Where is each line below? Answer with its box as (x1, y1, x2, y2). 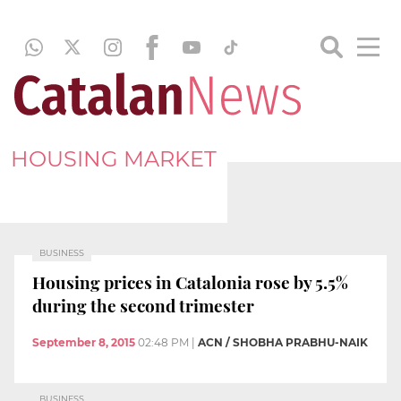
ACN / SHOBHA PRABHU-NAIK (198, 336, 368, 350)
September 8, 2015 (32, 336, 135, 350)
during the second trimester (32, 293, 254, 317)
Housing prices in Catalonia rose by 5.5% (32, 269, 348, 294)
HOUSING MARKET (11, 145, 217, 172)
